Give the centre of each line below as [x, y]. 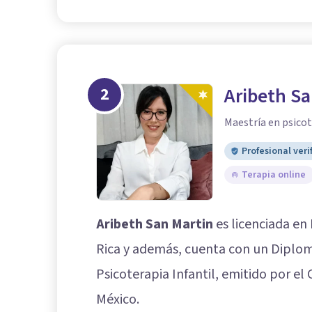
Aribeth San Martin [155, 225]
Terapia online [274, 175]
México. [118, 300]
